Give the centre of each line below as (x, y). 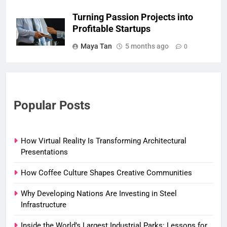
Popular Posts (52, 106)
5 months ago (147, 46)
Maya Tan (96, 46)
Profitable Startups (111, 29)
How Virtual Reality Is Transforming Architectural (104, 141)
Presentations (44, 152)
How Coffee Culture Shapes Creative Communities (106, 173)
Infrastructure (44, 205)
